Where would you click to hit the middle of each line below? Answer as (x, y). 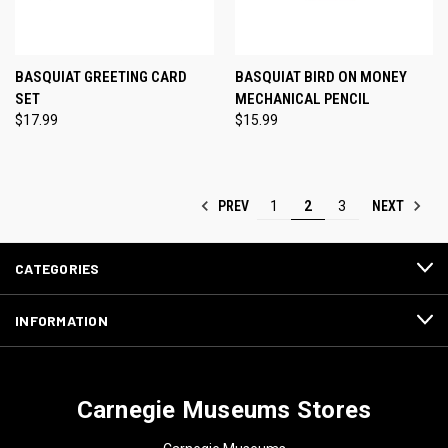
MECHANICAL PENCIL (302, 98)
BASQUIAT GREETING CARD (101, 76)
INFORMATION (61, 320)
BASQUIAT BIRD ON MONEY (320, 76)
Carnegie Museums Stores (224, 409)
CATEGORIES (57, 268)
